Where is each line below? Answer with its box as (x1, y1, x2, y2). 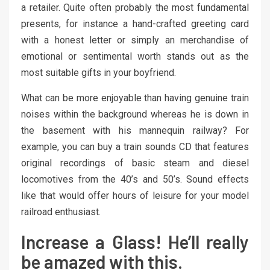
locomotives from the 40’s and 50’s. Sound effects (21, 174, 249, 186)
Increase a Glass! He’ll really (21, 231, 249, 253)
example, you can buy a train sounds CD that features (21, 141, 249, 153)
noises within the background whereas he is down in (21, 108, 249, 121)
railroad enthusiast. (21, 206, 101, 218)
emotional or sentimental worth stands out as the (21, 51, 249, 63)
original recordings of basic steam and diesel (21, 157, 249, 169)
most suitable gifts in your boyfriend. (21, 67, 176, 79)
